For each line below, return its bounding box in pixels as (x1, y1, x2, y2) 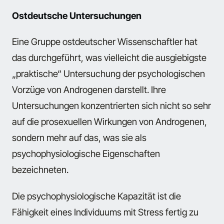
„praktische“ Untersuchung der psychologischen (12, 68, 205, 79)
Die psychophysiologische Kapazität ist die (12, 190, 181, 201)
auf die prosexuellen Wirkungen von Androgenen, (12, 116, 207, 127)
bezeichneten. (12, 164, 68, 175)
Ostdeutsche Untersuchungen (12, 10, 141, 21)
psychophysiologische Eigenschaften (12, 148, 160, 159)
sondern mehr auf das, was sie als (12, 132, 146, 143)
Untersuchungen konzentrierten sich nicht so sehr (12, 100, 211, 111)
